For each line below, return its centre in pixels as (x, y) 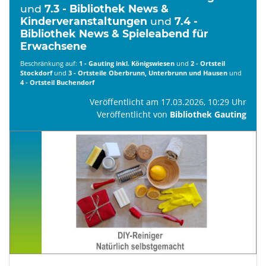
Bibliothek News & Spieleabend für (114, 34)
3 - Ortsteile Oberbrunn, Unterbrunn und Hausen (148, 72)
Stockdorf (36, 72)
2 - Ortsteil (208, 63)
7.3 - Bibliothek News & (106, 9)
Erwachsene (53, 46)
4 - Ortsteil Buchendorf (57, 82)
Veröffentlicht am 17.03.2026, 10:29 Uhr (168, 102)
